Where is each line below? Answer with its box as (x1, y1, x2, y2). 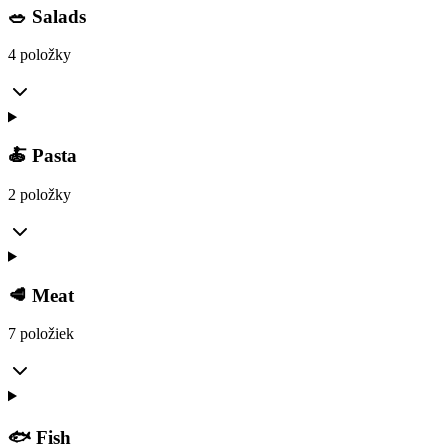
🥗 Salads (8, 5, 86, 27)
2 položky (8, 185, 71, 203)
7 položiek (8, 325, 74, 343)
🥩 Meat (8, 284, 74, 306)
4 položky (8, 46, 71, 64)
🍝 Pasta (8, 145, 77, 167)
